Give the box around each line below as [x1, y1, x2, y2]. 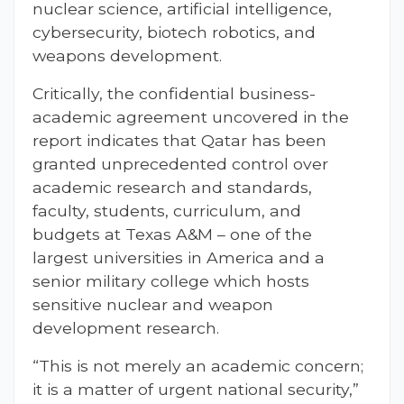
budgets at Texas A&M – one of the [32, 225, 312, 244]
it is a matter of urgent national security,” [32, 380, 359, 399]
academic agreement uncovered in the [32, 107, 349, 127]
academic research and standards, [32, 178, 312, 197]
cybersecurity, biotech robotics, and [32, 23, 316, 42]
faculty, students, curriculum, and [32, 201, 301, 221]
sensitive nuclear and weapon [32, 295, 273, 315]
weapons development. [32, 46, 222, 66]
